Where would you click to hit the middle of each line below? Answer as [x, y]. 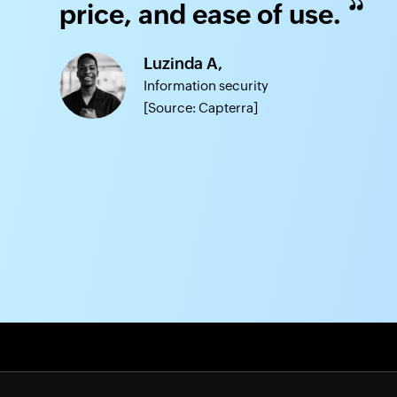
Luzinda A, [183, 64]
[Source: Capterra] [201, 108]
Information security [206, 86]
